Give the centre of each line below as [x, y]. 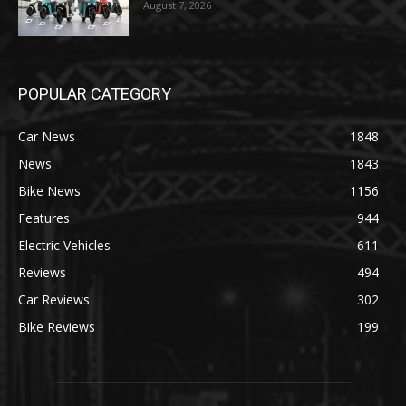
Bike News [49, 190]
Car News [47, 136]
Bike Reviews [57, 326]
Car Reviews [54, 299]
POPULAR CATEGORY [95, 93]
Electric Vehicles [64, 245]
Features [44, 217]
